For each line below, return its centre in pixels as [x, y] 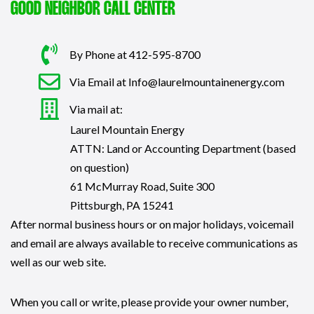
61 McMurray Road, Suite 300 [142, 186]
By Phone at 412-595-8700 [135, 54]
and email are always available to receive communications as [154, 243]
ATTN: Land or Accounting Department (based [183, 148]
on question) [100, 167]
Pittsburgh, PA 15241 [122, 205]
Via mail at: [96, 109]
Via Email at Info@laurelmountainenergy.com [177, 81]
